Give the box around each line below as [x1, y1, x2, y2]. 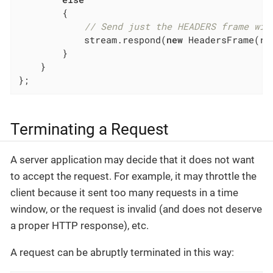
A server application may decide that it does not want [10, 153, 255, 166]
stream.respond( [18, 33, 167, 46]
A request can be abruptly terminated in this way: [10, 246, 234, 258]
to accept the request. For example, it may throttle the [10, 169, 257, 182]
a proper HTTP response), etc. [10, 219, 149, 232]
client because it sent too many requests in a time [10, 186, 238, 199]
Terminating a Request [10, 119, 169, 138]
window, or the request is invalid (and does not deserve [10, 202, 262, 215]
